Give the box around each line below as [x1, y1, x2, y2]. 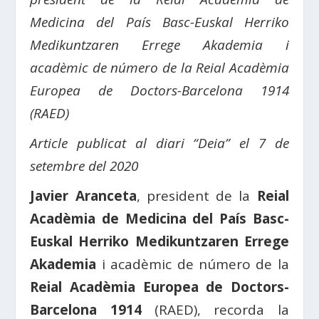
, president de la [136, 187, 257, 205]
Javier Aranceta [30, 187, 137, 205]
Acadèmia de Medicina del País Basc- [30, 209, 289, 228]
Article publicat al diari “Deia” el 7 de [30, 134, 289, 152]
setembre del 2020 [30, 157, 139, 175]
